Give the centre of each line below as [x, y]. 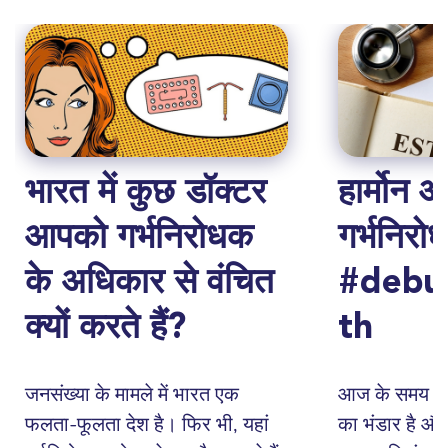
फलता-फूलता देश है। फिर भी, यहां [147, 424]
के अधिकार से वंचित [149, 284]
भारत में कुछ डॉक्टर [145, 194]
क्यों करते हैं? [105, 329]
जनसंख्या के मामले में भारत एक [132, 394]
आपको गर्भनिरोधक [139, 239]
